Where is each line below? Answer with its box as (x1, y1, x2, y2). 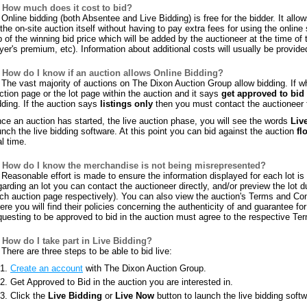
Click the (10, 291, 48, 301)
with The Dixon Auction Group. (83, 263, 206, 273)
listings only (100, 99, 153, 109)
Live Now (115, 291, 154, 301)
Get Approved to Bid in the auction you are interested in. (10, 277, 233, 287)
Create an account (10, 263, 83, 273)
